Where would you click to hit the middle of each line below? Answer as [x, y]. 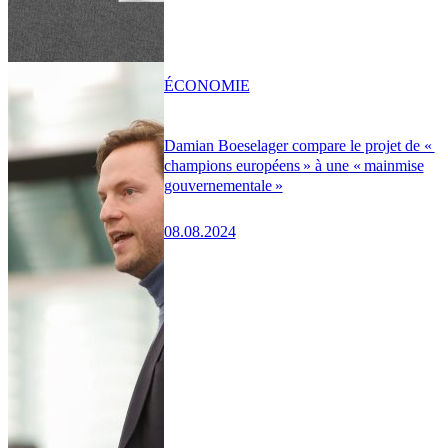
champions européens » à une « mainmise [293, 166]
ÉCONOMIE [206, 85]
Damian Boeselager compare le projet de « [299, 146]
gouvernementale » [223, 186]
